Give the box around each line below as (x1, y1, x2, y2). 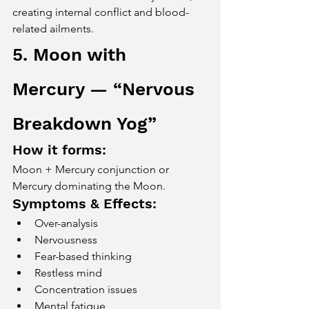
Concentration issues (34, 283, 137, 296)
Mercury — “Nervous (12, 79, 200, 99)
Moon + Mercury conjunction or (12, 163, 172, 176)
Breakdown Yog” (12, 113, 157, 134)
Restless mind (34, 266, 102, 279)
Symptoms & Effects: (12, 195, 157, 212)
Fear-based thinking (34, 250, 132, 263)
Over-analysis (34, 217, 98, 230)
